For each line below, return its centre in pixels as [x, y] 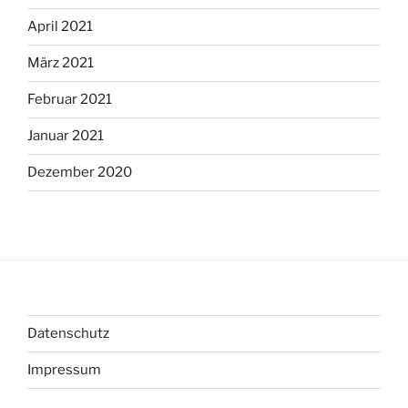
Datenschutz [68, 334]
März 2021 [61, 63]
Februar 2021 [70, 100]
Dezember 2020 [80, 173]
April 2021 [60, 27]
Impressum [64, 370]
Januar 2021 [66, 136]
